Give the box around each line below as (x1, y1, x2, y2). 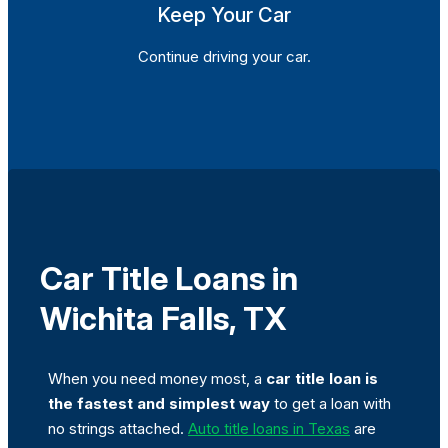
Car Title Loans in (40, 259, 298, 299)
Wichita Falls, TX (40, 299, 287, 339)
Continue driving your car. (137, 46, 311, 66)
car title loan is (266, 368, 378, 388)
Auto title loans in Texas (188, 418, 350, 438)
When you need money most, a (48, 368, 266, 388)
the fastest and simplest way (48, 393, 270, 413)
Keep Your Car (157, 2, 291, 27)
